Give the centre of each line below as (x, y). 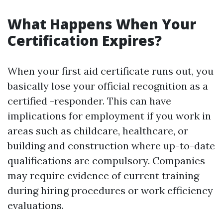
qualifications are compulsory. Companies (106, 161)
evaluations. (36, 205)
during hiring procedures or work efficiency (110, 190)
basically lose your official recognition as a (108, 86)
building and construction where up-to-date (111, 146)
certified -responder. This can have (89, 101)
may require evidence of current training (103, 175)
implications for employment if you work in (109, 116)
